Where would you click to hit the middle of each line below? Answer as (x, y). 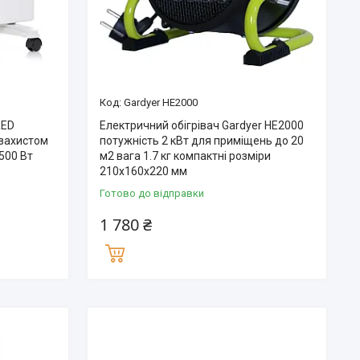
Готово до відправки (151, 194)
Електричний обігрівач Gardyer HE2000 (201, 126)
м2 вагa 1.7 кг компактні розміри (185, 156)
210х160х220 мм (143, 172)
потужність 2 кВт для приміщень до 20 (201, 141)
